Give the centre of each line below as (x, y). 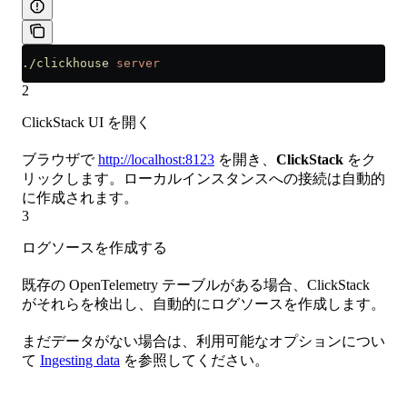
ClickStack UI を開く (86, 123)
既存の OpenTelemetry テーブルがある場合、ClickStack (196, 285)
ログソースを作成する (94, 248)
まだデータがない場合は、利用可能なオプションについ (203, 342)
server (134, 64)
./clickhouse (65, 64)
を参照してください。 (194, 361)
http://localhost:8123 (156, 160)
